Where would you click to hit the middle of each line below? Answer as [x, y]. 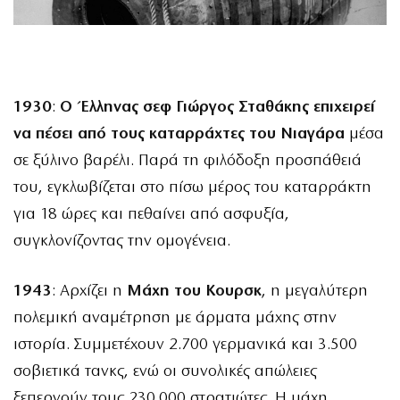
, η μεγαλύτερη [315, 292]
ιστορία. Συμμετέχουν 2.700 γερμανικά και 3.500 [185, 346]
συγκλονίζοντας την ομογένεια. [122, 241]
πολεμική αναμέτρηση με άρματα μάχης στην [175, 319]
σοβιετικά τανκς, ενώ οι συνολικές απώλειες [165, 372]
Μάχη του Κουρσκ [194, 292]
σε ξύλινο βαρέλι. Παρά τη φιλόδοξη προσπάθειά [187, 161]
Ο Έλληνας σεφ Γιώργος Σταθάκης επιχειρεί [217, 107]
